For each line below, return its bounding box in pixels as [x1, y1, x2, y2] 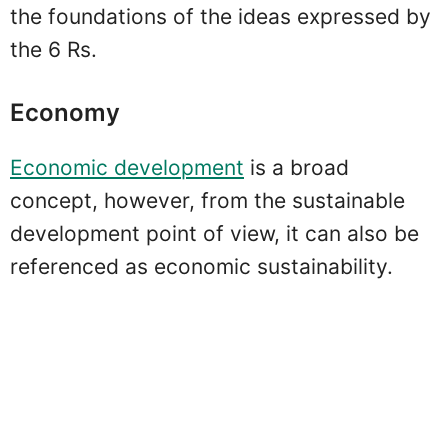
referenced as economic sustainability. [10, 254, 393, 280]
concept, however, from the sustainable [10, 188, 405, 214]
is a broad [244, 155, 349, 181]
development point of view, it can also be [10, 221, 419, 247]
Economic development [10, 155, 244, 181]
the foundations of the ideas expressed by [10, 3, 431, 29]
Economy [10, 98, 120, 128]
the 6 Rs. [10, 36, 97, 62]
